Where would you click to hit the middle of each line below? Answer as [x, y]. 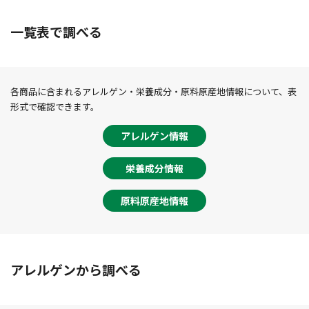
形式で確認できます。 [55, 107]
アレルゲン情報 [154, 136]
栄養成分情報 [154, 168]
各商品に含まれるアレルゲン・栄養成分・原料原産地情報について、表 [153, 91]
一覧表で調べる [56, 31]
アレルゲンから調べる [76, 269]
